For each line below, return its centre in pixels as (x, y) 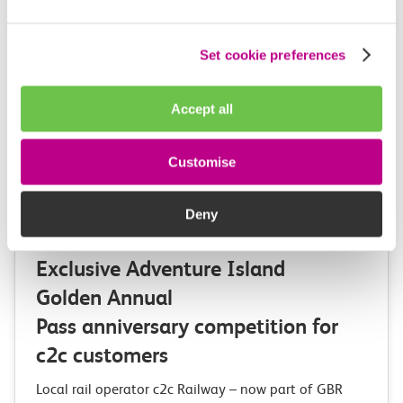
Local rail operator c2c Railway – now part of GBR (189, 389)
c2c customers (107, 355)
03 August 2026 (86, 235)
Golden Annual (104, 298)
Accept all (201, 109)
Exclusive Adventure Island (161, 269)
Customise (201, 161)
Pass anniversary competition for (187, 327)
